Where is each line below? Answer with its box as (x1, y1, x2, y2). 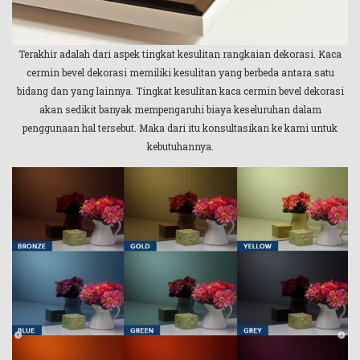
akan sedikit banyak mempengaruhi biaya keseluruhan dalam (39, 102, 321, 116)
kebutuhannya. (146, 139, 214, 153)
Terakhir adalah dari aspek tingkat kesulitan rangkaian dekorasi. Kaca (18, 47, 342, 60)
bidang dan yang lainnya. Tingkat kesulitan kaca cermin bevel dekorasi (16, 84, 344, 97)
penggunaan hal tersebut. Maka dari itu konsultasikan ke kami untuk (22, 121, 337, 134)
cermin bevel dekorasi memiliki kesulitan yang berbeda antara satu (26, 65, 334, 79)
